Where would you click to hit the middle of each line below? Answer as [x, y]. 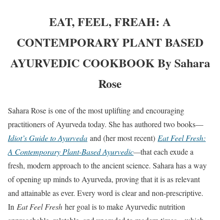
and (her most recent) [123, 137]
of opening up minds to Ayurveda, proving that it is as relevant [104, 179]
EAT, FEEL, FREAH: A [110, 21]
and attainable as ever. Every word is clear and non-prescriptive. [106, 192]
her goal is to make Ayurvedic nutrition [124, 206]
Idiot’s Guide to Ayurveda [48, 137]
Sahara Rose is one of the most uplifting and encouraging [96, 110]
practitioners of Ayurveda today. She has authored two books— [106, 124]
